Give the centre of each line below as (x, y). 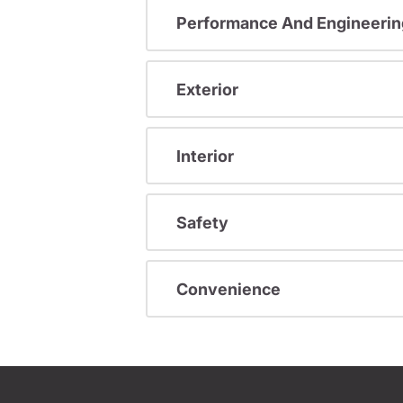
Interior (205, 156)
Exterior (207, 89)
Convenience (228, 289)
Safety (202, 222)
